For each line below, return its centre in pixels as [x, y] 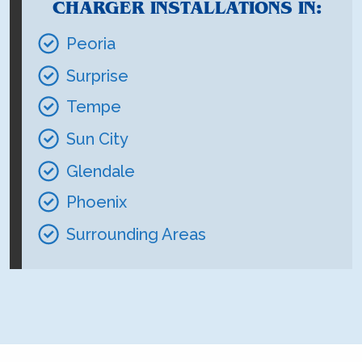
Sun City [97, 139]
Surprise [97, 76]
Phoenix [97, 202]
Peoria [91, 44]
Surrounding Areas [136, 235]
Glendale [101, 172]
